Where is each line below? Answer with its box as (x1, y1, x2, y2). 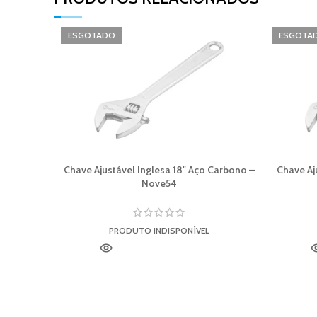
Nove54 (142, 177, 177, 190)
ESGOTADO (68, 29, 115, 40)
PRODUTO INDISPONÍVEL (109, 225, 209, 236)
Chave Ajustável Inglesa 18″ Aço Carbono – (64, 163, 255, 177)
